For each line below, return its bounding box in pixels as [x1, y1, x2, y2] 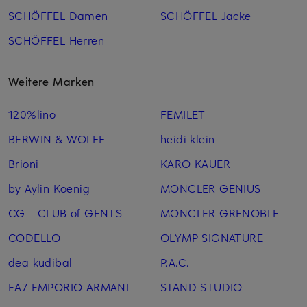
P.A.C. [160, 254, 190, 270]
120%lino [8, 106, 56, 122]
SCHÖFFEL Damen [8, 8, 108, 23]
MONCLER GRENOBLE [160, 205, 280, 221]
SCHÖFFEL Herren [8, 32, 104, 48]
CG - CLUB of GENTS [8, 205, 123, 221]
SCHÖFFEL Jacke [160, 8, 251, 23]
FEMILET [160, 106, 206, 122]
